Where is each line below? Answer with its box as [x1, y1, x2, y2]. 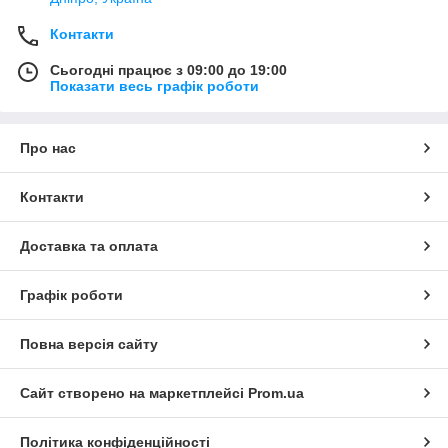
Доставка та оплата [20, 238, 158, 255]
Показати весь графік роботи [50, 78, 259, 95]
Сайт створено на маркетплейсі [20, 385, 248, 402]
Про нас [20, 140, 76, 157]
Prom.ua [248, 385, 304, 402]
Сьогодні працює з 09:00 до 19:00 [50, 62, 287, 79]
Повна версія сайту [20, 336, 158, 353]
